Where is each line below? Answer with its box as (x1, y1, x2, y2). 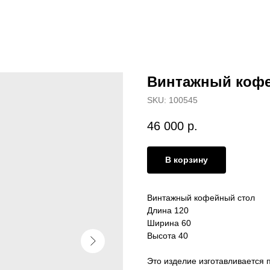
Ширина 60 (147, 218, 191, 228)
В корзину (165, 155, 208, 165)
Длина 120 (147, 206, 189, 216)
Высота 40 (147, 231, 188, 241)
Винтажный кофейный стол (147, 193, 255, 203)
